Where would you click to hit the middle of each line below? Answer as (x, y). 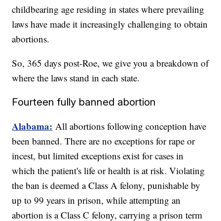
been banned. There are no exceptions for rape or (104, 141)
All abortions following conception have (131, 126)
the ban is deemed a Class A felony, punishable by (106, 185)
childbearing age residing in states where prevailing (108, 9)
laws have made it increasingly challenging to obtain (110, 24)
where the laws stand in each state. (76, 78)
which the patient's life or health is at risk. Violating (109, 171)
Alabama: (32, 126)
